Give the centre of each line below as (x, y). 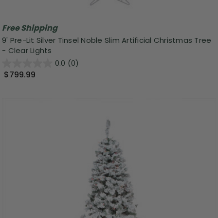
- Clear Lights (27, 50)
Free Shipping (30, 28)
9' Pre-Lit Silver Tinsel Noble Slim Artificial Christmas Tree (107, 40)
